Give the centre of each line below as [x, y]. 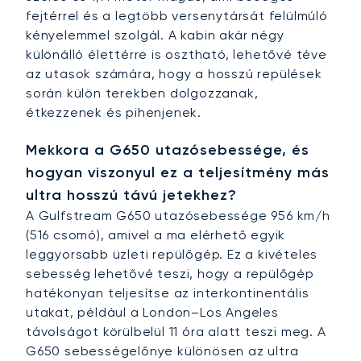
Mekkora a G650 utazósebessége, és [168, 150]
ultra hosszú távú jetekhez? [131, 195]
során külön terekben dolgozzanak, [142, 93]
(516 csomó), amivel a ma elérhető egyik [156, 235]
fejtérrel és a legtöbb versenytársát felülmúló [177, 16]
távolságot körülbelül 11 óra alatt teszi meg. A [176, 332]
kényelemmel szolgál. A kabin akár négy [155, 35]
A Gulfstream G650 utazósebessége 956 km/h [178, 216]
